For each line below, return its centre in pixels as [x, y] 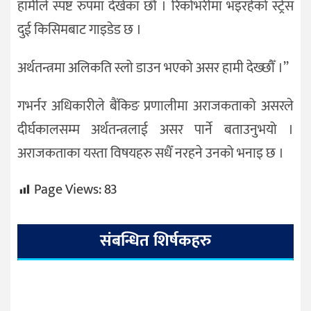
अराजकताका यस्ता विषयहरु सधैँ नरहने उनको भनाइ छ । [151, 153]
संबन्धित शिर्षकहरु [155, 241]
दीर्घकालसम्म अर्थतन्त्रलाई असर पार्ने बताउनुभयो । [155, 129]
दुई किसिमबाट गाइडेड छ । [79, 30]
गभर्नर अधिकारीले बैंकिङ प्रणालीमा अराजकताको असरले [155, 106]
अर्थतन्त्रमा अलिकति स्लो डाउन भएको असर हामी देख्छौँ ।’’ [153, 68]
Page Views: [68, 190]
